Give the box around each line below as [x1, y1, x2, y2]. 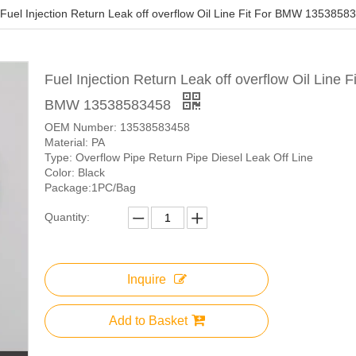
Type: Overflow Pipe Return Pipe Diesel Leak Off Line [44, 151, 313, 164]
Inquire [126, 273, 166, 287]
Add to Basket [108, 314, 188, 328]
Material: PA [44, 136, 105, 149]
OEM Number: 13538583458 [44, 121, 190, 134]
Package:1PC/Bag [44, 181, 136, 195]
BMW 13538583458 [44, 97, 175, 114]
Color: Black [44, 166, 105, 180]
